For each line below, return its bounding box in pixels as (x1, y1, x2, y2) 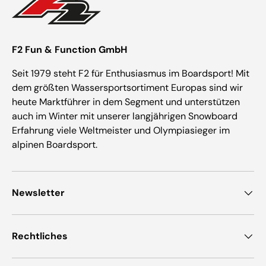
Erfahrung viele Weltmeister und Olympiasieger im (12, 124, 230, 137)
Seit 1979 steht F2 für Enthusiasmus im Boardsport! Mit (12, 67, 249, 80)
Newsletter (12, 186, 65, 199)
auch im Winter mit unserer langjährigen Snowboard (12, 110, 237, 123)
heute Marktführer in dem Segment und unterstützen (12, 96, 240, 109)
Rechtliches (12, 230, 68, 243)
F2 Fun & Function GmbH (12, 43, 127, 56)
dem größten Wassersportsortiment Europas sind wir (12, 81, 243, 94)
